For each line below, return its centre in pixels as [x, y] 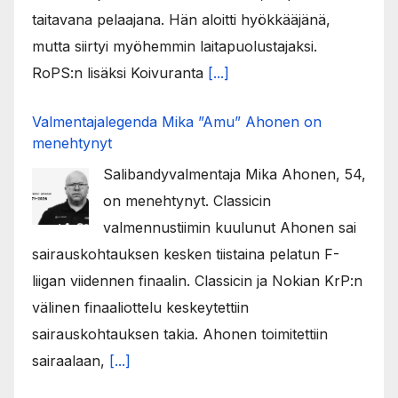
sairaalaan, [71, 360]
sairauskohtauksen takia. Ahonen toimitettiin [180, 334]
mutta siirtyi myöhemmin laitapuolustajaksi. [175, 46]
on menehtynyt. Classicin [187, 200]
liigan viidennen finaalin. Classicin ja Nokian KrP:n [197, 280]
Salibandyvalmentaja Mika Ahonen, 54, [235, 174]
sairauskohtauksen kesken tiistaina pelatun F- [186, 254]
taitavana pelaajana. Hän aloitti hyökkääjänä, [181, 19]
